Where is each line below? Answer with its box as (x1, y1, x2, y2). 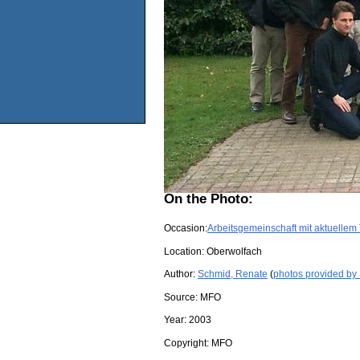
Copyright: (164, 337, 211, 350)
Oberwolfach (207, 245, 262, 257)
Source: (164, 291, 200, 303)
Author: (164, 268, 198, 280)
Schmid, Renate (198, 268, 268, 280)
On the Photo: (164, 190, 253, 207)
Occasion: (164, 223, 207, 235)
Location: (164, 245, 207, 257)
